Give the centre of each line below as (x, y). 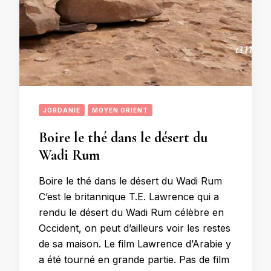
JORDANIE (62, 110)
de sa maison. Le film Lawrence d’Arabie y (135, 243)
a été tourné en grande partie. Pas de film (134, 259)
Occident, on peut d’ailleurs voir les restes (135, 228)
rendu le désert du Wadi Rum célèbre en (131, 212)
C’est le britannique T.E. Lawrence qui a (129, 196)
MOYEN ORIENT (120, 110)
